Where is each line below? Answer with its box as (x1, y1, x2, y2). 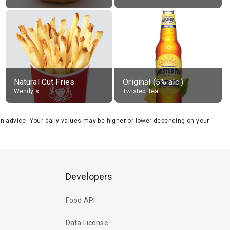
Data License (66, 219, 108, 227)
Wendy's (13, 88, 39, 95)
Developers (66, 171, 113, 182)
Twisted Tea (123, 88, 158, 95)
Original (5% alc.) (123, 77, 184, 87)
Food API (66, 196, 95, 205)
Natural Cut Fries (13, 77, 75, 87)
